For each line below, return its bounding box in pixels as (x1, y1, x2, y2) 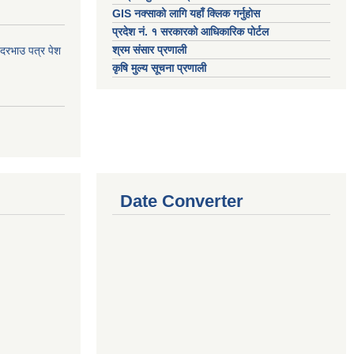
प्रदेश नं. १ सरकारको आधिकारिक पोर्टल (112, 25, 269, 38)
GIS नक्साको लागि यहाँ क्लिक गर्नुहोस (112, 7, 260, 20)
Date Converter (120, 190, 243, 211)
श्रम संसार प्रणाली (112, 43, 186, 56)
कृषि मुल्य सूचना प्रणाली (112, 62, 206, 74)
